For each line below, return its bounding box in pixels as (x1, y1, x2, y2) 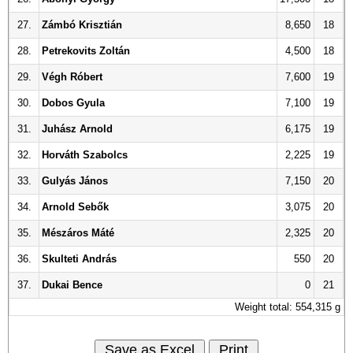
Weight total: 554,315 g (234, 301, 340, 313)
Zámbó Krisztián (42, 19, 122, 31)
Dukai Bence (42, 279, 102, 291)
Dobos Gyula (42, 97, 105, 109)
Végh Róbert (42, 71, 102, 83)
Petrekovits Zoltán (42, 45, 130, 57)
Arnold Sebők (42, 201, 109, 213)
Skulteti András (42, 253, 117, 265)
